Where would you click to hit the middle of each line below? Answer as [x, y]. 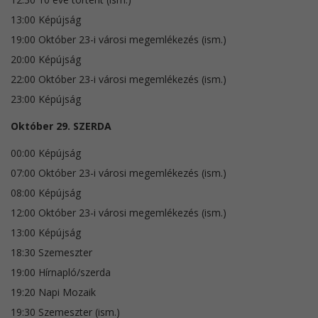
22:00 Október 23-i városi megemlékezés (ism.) [119, 79]
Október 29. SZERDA [61, 126]
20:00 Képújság [46, 59]
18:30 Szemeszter [51, 252]
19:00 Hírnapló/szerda [61, 272]
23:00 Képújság [46, 99]
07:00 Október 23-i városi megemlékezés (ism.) [119, 172]
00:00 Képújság [46, 153]
